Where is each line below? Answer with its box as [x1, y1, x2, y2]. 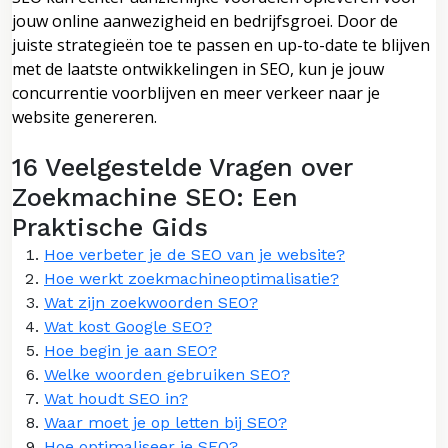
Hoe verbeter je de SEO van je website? [44, 244, 345, 264]
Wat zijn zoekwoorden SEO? [44, 292, 258, 312]
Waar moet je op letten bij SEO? [44, 412, 287, 432]
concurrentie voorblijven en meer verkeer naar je [12, 81, 380, 104]
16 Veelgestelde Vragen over [12, 152, 352, 182]
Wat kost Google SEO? [44, 316, 212, 336]
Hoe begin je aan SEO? [44, 340, 217, 360]
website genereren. [12, 105, 157, 128]
